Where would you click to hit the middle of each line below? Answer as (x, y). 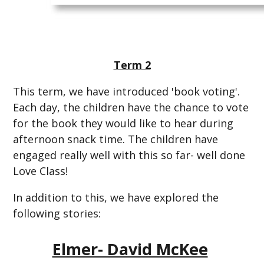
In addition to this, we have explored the (116, 197)
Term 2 (132, 65)
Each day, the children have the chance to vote (131, 107)
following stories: (57, 213)
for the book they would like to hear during (123, 123)
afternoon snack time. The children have (116, 139)
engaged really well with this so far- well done (129, 155)
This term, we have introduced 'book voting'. (127, 91)
